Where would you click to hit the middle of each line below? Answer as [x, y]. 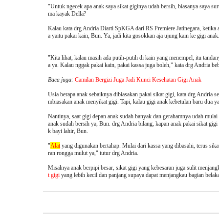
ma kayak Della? [67, 14]
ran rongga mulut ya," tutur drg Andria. [93, 153]
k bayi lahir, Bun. [68, 131]
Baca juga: [61, 80]
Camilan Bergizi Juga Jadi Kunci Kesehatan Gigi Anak [138, 80]
